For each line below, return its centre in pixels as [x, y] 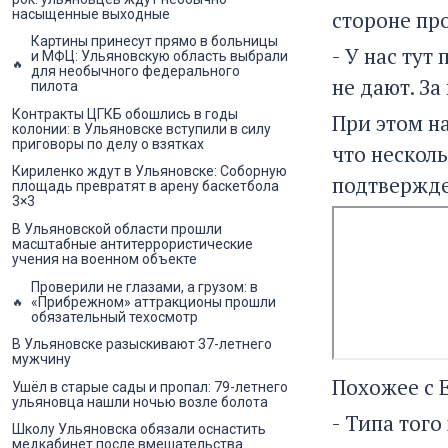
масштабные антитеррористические [132, 244]
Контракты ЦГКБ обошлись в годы [125, 113]
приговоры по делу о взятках [108, 143]
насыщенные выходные [91, 13]
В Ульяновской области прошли [117, 229]
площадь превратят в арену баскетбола [145, 186]
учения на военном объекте [104, 259]
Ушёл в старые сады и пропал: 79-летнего [150, 386]
